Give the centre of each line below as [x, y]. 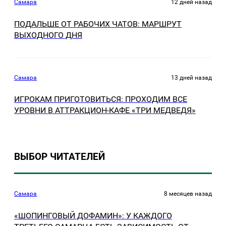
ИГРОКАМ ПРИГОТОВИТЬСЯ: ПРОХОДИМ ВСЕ [101, 99]
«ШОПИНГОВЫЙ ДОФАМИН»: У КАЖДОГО [93, 215]
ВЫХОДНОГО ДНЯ [48, 35]
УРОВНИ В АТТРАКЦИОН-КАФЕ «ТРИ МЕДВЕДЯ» [105, 110]
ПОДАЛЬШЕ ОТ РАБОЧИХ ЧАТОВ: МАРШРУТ [98, 24]
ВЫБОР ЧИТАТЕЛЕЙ [60, 157]
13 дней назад [191, 77]
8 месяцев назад [188, 194]
